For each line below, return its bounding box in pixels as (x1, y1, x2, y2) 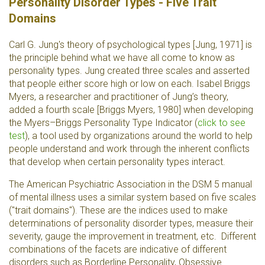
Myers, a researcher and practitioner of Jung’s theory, (9, 91, 228, 102)
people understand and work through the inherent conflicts (9, 143, 250, 154)
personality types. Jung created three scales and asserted (9, 65, 250, 76)
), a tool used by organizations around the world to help (25, 130, 253, 141)
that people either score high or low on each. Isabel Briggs (9, 78, 250, 89)
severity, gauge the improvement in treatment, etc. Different (9, 231, 256, 242)
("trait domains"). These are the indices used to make (9, 205, 228, 216)
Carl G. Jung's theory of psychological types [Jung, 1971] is (9, 39, 252, 50)
